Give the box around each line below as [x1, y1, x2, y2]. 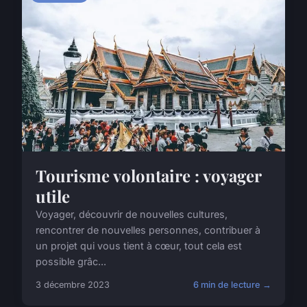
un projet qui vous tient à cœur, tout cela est [36, 239, 242, 251]
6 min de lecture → [193, 279, 271, 290]
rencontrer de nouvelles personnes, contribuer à [36, 223, 260, 236]
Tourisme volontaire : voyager [36, 164, 261, 186]
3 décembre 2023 [36, 279, 110, 290]
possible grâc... [36, 255, 106, 267]
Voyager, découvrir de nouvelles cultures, [36, 208, 228, 220]
